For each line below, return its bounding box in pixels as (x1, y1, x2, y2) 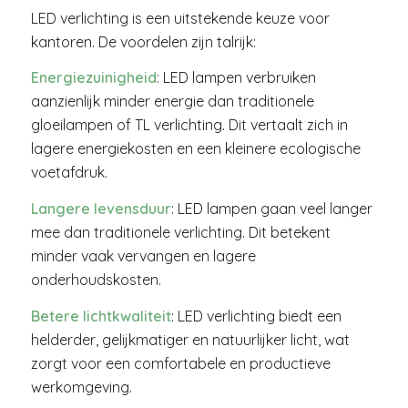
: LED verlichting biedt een (170, 306, 342, 325)
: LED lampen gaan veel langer (170, 199, 372, 218)
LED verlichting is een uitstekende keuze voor (30, 8, 330, 27)
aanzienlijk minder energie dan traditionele (30, 92, 314, 111)
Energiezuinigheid (30, 68, 157, 87)
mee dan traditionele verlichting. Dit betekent (30, 223, 331, 241)
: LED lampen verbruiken (156, 68, 316, 87)
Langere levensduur (30, 199, 171, 218)
